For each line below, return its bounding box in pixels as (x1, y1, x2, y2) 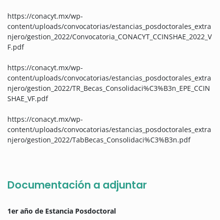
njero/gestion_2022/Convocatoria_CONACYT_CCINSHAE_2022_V (7, 32, 212, 42)
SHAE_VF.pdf (7, 94, 48, 104)
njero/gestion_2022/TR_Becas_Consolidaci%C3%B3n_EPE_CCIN (7, 83, 210, 93)
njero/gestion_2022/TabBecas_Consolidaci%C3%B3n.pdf (7, 135, 191, 145)
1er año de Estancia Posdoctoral (7, 206, 116, 216)
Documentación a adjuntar (7, 178, 147, 192)
